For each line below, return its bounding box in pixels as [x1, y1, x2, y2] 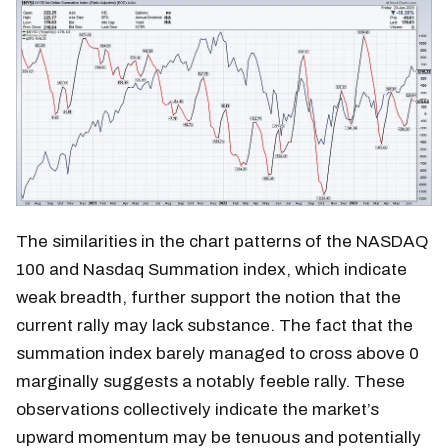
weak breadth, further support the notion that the [16, 288, 401, 308]
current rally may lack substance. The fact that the [16, 316, 413, 336]
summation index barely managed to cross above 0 [16, 344, 419, 364]
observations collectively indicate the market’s [16, 400, 379, 420]
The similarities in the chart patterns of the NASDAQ [16, 232, 428, 252]
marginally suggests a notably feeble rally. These [16, 372, 405, 392]
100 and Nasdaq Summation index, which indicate [16, 260, 407, 280]
